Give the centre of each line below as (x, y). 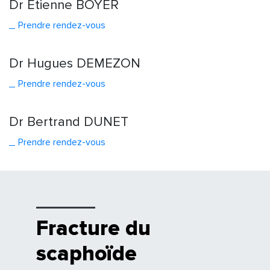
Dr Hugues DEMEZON (75, 64)
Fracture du (93, 228)
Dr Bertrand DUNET (69, 122)
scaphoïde (86, 254)
